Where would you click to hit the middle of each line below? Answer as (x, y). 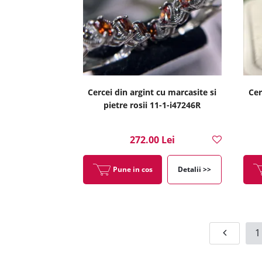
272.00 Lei (152, 140)
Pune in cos (132, 169)
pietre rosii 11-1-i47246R (152, 105)
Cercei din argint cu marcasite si (152, 92)
